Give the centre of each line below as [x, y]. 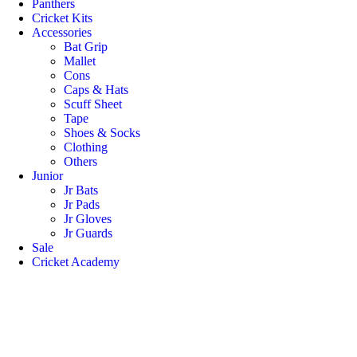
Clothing [86, 147]
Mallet [80, 61]
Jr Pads [82, 204]
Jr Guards [88, 233]
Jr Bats [81, 190]
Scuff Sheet [93, 104]
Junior [47, 176]
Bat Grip [86, 47]
